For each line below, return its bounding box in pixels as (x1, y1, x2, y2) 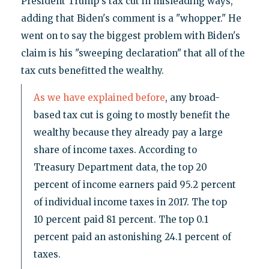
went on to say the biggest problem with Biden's (20, 29, 240, 41)
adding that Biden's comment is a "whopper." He (20, 12, 241, 24)
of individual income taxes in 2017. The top (33, 196, 227, 208)
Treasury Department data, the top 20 (33, 161, 207, 173)
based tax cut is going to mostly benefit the (33, 109, 230, 121)
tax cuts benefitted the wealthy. (20, 64, 164, 76)
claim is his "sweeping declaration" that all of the (20, 47, 245, 59)
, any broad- (165, 91, 220, 103)
